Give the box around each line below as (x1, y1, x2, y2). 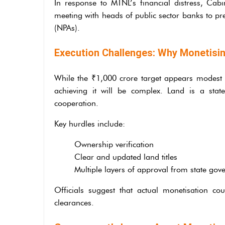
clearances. (54, 197, 94, 207)
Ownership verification (74, 139, 154, 149)
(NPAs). (54, 23, 80, 33)
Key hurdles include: (54, 119, 125, 129)
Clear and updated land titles (74, 152, 177, 162)
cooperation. (54, 98, 98, 108)
